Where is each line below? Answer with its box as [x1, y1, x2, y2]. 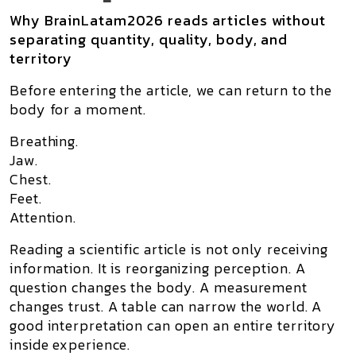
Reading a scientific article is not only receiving [10, 238, 328, 260]
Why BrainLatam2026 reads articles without [10, 10, 326, 31]
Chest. [10, 168, 52, 190]
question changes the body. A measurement [10, 277, 308, 298]
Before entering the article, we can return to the [10, 79, 333, 101]
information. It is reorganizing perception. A [10, 257, 306, 279]
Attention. [10, 207, 76, 228]
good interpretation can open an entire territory [10, 315, 337, 336]
